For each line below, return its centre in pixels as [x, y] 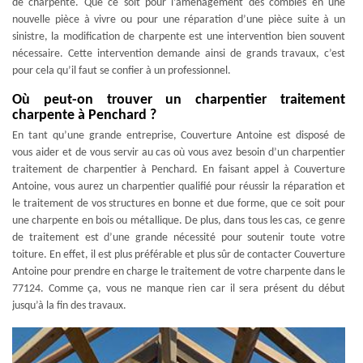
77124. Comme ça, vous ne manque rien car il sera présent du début [179, 289]
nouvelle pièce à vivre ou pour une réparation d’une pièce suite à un [179, 20]
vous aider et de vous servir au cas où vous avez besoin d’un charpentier [179, 153]
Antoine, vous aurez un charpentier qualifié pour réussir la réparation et [179, 187]
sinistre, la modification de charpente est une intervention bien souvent [179, 37]
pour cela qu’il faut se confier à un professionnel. [122, 71]
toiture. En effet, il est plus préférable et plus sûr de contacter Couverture [179, 255]
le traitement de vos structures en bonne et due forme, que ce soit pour [179, 204]
